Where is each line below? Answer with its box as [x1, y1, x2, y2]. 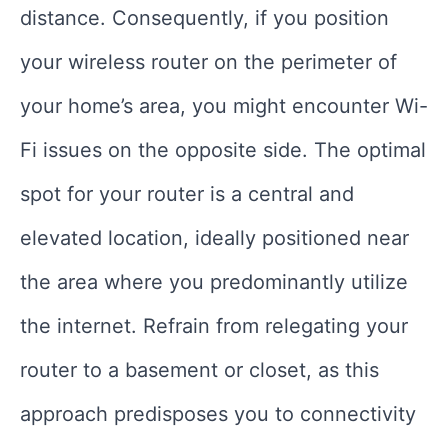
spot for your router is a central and [20, 181, 354, 206]
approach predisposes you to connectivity [20, 401, 416, 426]
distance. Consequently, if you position [20, 5, 389, 30]
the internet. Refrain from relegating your [20, 313, 408, 338]
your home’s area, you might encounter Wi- [20, 93, 428, 118]
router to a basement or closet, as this [20, 357, 379, 382]
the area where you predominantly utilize [20, 269, 408, 294]
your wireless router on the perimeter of [20, 49, 397, 74]
